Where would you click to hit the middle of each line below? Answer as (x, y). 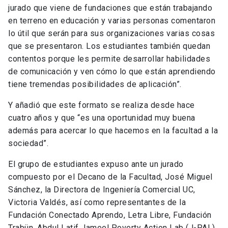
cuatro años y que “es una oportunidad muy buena (102, 118)
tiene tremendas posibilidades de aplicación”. (96, 84)
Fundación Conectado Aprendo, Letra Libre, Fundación (110, 215)
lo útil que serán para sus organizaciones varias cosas (111, 34)
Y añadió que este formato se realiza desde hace (102, 105)
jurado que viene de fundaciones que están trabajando (110, 8)
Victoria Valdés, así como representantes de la (97, 203)
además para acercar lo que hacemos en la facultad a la (113, 131)
